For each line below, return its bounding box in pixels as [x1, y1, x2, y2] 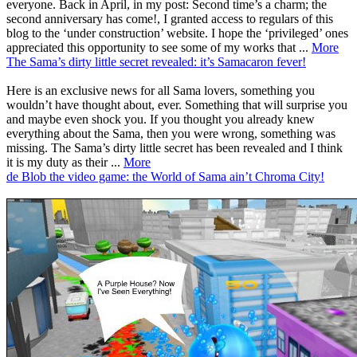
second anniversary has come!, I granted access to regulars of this [6, 11, 333, 25]
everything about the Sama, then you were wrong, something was [6, 126, 335, 140]
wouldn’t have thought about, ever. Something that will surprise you [6, 97, 347, 112]
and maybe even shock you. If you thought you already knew [6, 112, 315, 126]
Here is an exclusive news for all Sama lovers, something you [6, 83, 315, 97]
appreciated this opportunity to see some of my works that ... [6, 40, 312, 54]
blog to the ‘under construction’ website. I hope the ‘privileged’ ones [6, 25, 348, 40]
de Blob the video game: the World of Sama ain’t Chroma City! [6, 169, 324, 183]
